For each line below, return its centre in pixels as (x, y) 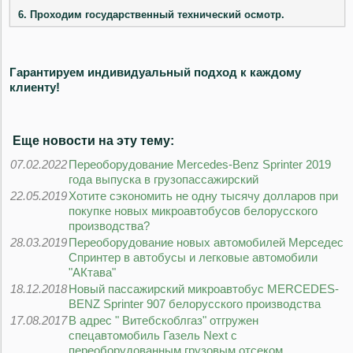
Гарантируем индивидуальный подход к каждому (155, 72)
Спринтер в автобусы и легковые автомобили (193, 258)
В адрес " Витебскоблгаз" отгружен (163, 321)
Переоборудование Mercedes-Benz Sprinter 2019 (200, 165)
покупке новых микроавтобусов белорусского (193, 211)
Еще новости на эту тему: (98, 141)
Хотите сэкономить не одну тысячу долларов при (203, 196)
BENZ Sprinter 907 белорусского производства (195, 304)
